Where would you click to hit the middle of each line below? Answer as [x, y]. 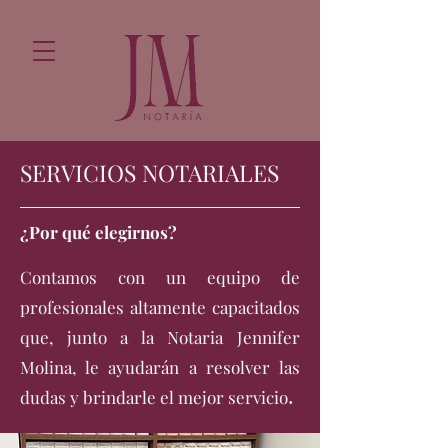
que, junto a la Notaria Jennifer [160, 337]
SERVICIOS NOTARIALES [149, 172]
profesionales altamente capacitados [160, 307]
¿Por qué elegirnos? [100, 232]
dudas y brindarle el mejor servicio [154, 397]
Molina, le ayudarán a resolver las [160, 367]
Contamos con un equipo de [160, 277]
